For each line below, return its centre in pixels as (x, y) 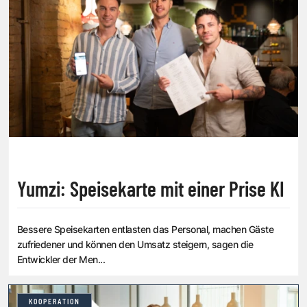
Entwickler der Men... (61, 260)
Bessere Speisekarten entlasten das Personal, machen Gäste (146, 230)
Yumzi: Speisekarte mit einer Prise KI (151, 189)
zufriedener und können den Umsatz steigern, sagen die (135, 245)
